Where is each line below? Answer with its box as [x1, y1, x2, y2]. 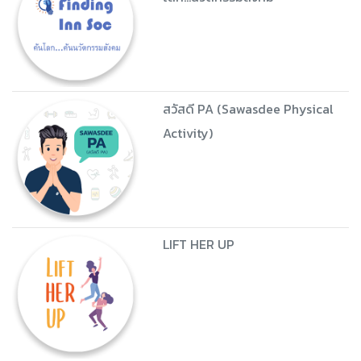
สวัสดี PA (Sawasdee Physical [162, 98, 334, 118]
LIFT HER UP [162, 234, 234, 255]
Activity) [162, 122, 213, 143]
